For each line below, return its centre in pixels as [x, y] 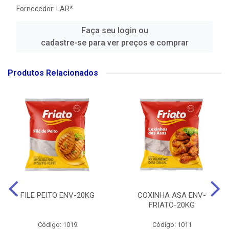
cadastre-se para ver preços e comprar [114, 43]
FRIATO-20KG [172, 205]
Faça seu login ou [114, 31]
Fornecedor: [36, 9]
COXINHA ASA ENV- [172, 196]
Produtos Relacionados [53, 73]
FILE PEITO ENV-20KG [57, 196]
